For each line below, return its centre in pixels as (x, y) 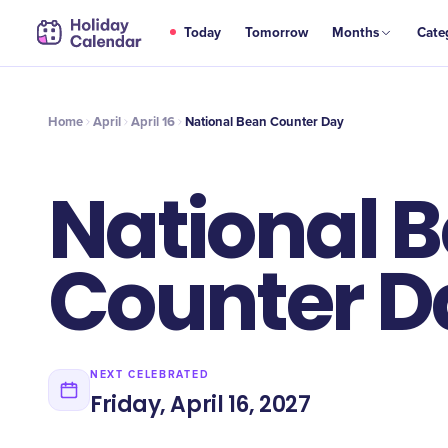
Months (356, 33)
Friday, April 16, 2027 (200, 404)
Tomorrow (277, 33)
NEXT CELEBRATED (150, 374)
